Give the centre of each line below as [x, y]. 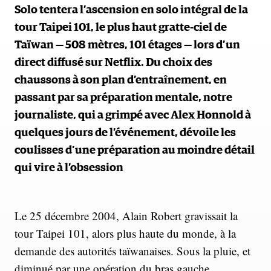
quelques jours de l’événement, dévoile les [125, 132]
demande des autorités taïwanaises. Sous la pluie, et [132, 250]
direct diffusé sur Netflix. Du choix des [113, 62]
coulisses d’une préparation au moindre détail [135, 150]
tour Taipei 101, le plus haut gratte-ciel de [121, 27]
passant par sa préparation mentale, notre [123, 97]
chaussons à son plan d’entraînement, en [121, 80]
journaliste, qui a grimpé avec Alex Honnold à [133, 115]
